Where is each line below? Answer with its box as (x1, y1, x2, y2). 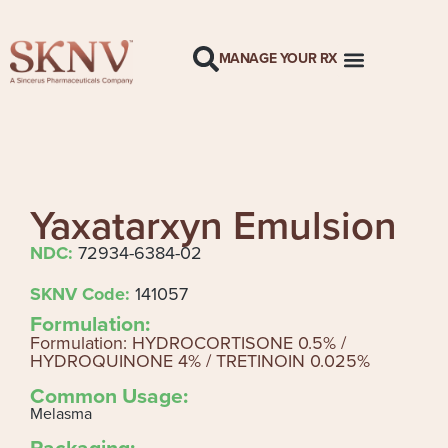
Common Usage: (30, 379, 188, 411)
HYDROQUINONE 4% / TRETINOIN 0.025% (30, 347, 370, 374)
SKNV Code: (30, 281, 130, 308)
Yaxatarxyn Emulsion (30, 196, 397, 253)
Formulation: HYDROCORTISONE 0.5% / (30, 329, 346, 356)
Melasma (30, 401, 92, 425)
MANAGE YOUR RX (218, 48, 338, 69)
